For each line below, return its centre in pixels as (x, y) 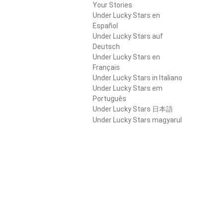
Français (106, 67)
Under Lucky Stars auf (128, 36)
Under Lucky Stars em (128, 88)
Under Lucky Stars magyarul (137, 120)
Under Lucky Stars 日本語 (133, 109)
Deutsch (106, 46)
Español (105, 26)
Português (110, 98)
